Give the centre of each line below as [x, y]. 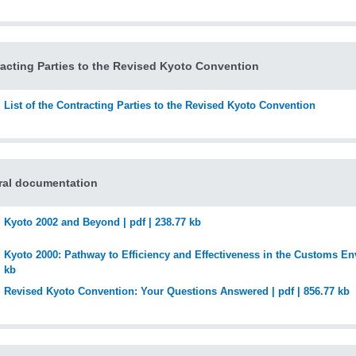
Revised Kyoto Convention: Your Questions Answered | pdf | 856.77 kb [177, 292]
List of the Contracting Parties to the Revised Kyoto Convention [160, 106]
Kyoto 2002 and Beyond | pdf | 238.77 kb [103, 222]
